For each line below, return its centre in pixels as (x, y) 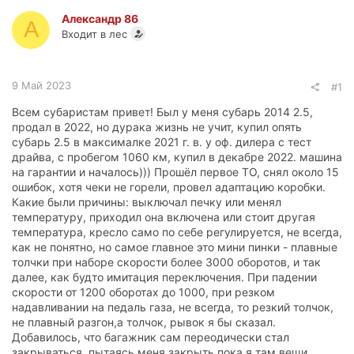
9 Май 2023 (41, 85)
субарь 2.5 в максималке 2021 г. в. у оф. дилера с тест (162, 141)
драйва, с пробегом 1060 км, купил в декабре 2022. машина (177, 156)
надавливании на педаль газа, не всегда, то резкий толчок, (173, 307)
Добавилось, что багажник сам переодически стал (151, 337)
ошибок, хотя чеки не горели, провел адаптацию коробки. (169, 186)
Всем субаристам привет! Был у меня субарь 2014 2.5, (162, 111)
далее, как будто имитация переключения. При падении (164, 277)
